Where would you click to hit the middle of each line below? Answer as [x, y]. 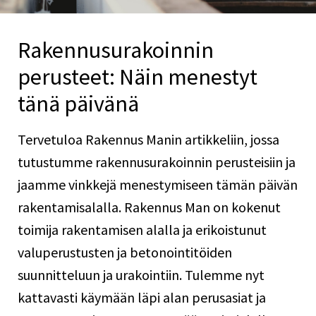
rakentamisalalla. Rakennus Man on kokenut [149, 207]
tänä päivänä [78, 104]
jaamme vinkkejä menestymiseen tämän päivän [158, 184]
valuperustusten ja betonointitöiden [125, 252]
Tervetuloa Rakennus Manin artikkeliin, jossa [148, 139]
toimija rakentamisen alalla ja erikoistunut [142, 230]
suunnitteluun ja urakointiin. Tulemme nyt [141, 275]
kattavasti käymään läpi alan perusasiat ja [142, 297]
